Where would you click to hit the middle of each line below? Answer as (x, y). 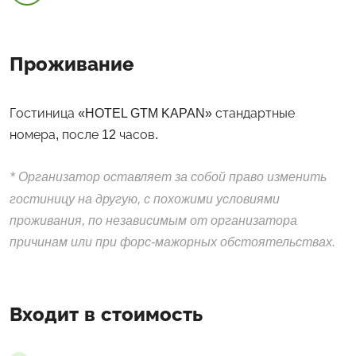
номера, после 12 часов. (85, 134)
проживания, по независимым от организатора (153, 220)
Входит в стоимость (106, 314)
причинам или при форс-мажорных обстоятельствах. (172, 242)
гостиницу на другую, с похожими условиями (145, 199)
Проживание (72, 64)
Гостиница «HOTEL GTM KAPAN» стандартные (152, 113)
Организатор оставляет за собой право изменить (171, 176)
